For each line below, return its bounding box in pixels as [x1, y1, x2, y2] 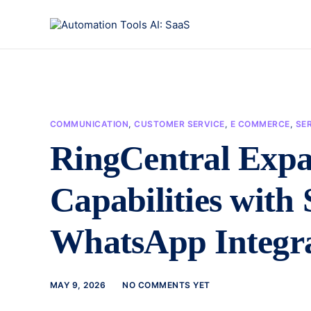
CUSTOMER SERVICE [134, 119, 225, 129]
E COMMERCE [230, 119, 290, 129]
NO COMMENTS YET [122, 280, 210, 290]
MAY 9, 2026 [50, 280, 106, 290]
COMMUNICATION [50, 119, 129, 129]
